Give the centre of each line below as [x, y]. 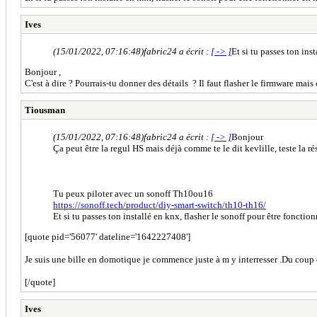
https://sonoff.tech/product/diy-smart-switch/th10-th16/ [160, 204]
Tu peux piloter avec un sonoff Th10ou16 [133, 193]
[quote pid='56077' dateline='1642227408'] [108, 236]
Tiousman [45, 110]
